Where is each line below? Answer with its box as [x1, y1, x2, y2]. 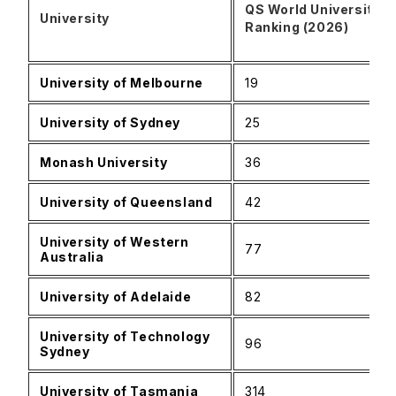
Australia [40, 249, 104, 264]
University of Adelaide [40, 289, 192, 304]
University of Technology [40, 329, 210, 344]
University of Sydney [40, 115, 180, 130]
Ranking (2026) [245, 19, 349, 34]
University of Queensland [40, 194, 213, 209]
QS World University [245, 2, 381, 17]
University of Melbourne [40, 75, 203, 90]
